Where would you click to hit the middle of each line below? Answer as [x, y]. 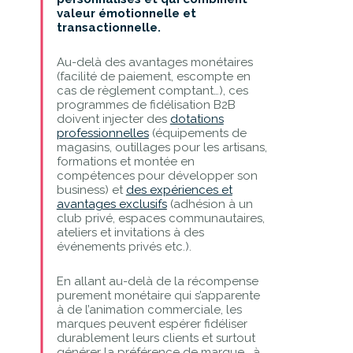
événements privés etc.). [124, 246]
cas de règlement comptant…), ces [152, 90]
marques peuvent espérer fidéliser [152, 323]
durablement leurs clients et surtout [156, 338]
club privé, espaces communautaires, [160, 218]
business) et [91, 190]
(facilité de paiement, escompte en [153, 76]
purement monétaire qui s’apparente [158, 295]
